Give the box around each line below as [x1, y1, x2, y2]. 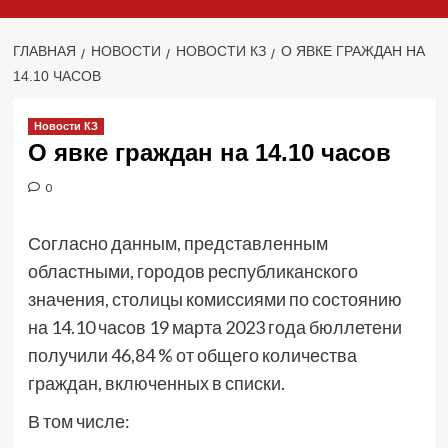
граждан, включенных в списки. [27, 372, 285, 395]
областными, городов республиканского [27, 260, 358, 283]
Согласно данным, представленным [27, 232, 328, 255]
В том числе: [27, 410, 130, 433]
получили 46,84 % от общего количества [27, 344, 357, 367]
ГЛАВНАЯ [12, 43, 76, 60]
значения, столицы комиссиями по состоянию [27, 288, 402, 311]
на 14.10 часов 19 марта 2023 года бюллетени [27, 316, 402, 339]
